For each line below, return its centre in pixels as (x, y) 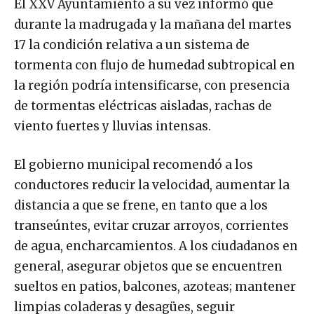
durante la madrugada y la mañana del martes (153, 24)
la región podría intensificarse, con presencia (152, 85)
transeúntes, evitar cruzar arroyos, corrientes (151, 225)
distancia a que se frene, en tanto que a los (141, 205)
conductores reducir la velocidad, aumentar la (152, 185)
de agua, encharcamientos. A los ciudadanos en (156, 246)
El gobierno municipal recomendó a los (134, 164)
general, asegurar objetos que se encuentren (148, 266)
